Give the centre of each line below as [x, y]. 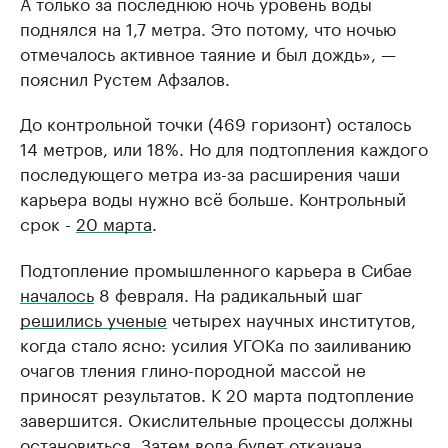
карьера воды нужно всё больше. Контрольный [213, 197]
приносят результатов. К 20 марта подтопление [217, 393]
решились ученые [93, 318]
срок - [48, 222]
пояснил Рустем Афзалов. [125, 77]
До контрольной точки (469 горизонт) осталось [215, 122]
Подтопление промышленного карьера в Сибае [216, 268]
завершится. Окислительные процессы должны [216, 418]
